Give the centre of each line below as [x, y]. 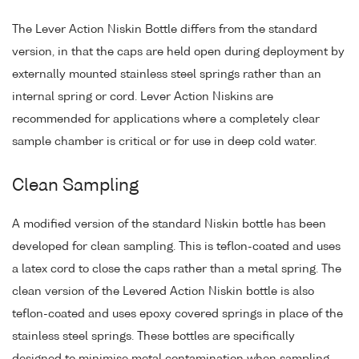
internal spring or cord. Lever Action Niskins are [143, 97]
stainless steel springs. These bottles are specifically [153, 336]
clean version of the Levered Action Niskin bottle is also [163, 291]
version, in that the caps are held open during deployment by [178, 52]
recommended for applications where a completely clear [166, 119]
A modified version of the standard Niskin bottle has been [169, 224]
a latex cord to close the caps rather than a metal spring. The [177, 269]
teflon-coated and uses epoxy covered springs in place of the [177, 314]
